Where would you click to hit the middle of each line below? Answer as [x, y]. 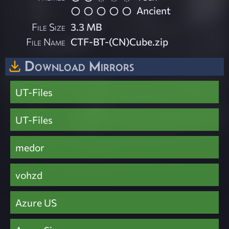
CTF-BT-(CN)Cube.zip [120, 41]
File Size [49, 26]
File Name [46, 41]
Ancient [154, 10]
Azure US [36, 202]
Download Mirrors [79, 66]
